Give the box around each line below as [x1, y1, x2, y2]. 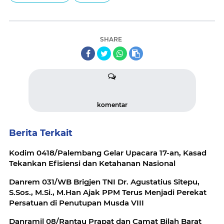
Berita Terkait [9, 127, 72, 139]
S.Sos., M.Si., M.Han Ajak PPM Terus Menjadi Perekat [9, 187, 206, 197]
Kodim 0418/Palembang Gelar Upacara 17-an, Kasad [9, 148, 206, 158]
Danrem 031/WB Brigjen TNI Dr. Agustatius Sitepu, [9, 177, 199, 187]
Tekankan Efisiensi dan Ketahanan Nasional [9, 158, 175, 168]
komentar [96, 101, 127, 109]
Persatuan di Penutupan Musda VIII [9, 198, 144, 208]
